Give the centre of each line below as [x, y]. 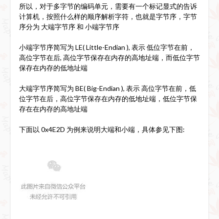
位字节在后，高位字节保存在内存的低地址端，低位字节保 [108, 98]
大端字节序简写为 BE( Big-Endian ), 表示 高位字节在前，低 [107, 88]
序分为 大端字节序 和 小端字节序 [69, 26]
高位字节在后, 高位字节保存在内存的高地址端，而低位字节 [109, 57]
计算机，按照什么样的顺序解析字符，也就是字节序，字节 [108, 16]
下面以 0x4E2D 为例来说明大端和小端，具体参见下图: [102, 129]
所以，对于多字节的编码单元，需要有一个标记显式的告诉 [108, 6]
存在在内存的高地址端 [53, 109]
